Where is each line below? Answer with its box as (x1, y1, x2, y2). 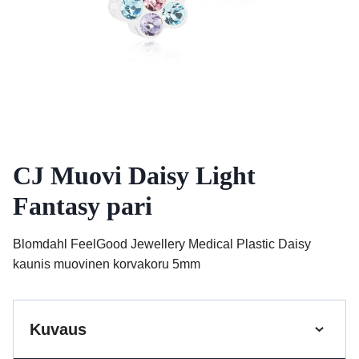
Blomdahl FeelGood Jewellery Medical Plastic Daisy (13, 237, 311, 251)
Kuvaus (30, 321, 87, 338)
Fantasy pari (13, 192, 152, 220)
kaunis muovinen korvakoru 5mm (13, 257, 200, 271)
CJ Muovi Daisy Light (13, 161, 256, 190)
